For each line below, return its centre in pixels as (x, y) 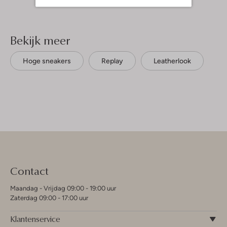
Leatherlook (172, 61)
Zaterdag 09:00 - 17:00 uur (49, 198)
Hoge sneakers (47, 61)
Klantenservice (35, 219)
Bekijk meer (40, 40)
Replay (112, 61)
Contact (29, 171)
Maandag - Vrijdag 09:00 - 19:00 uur (63, 188)
